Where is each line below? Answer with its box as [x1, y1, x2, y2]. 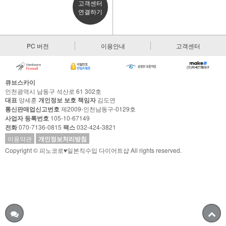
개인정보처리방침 [38, 134, 87, 144]
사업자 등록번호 [5, 114, 49, 123]
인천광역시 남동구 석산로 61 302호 [5, 87, 101, 96]
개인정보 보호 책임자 [38, 95, 96, 105]
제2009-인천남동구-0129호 [60, 104, 136, 114]
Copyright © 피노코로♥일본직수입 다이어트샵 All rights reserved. [5, 146, 182, 155]
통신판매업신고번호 [5, 104, 60, 114]
